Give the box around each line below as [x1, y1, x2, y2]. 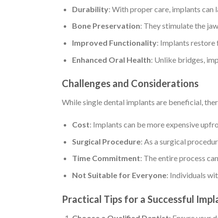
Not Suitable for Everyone [72, 170, 166, 180]
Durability [72, 4, 109, 14]
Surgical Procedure [72, 136, 141, 146]
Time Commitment [72, 153, 140, 163]
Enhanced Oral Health [72, 54, 151, 64]
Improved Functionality [72, 37, 157, 47]
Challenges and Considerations [62, 77, 199, 90]
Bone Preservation [72, 21, 140, 31]
